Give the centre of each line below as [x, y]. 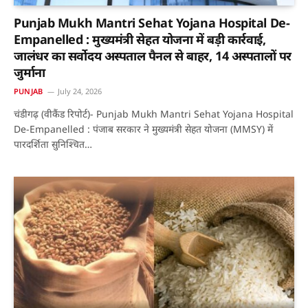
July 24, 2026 [80, 91]
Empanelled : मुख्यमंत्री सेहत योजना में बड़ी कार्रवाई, [140, 40]
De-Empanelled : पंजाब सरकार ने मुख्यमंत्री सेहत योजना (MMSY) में [143, 129]
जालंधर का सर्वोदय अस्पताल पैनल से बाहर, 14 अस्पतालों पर [153, 56]
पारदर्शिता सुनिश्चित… [53, 144]
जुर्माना [30, 73]
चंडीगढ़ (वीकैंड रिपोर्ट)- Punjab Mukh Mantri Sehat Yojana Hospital [154, 114]
